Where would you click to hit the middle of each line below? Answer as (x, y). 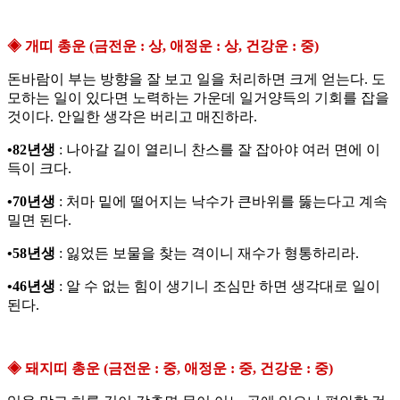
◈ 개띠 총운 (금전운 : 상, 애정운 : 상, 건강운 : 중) (163, 46)
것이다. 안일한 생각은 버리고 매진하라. (132, 117)
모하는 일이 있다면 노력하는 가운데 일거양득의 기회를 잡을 (198, 98)
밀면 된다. (39, 221)
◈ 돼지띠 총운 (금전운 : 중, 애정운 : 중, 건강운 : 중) (170, 369)
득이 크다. (39, 169)
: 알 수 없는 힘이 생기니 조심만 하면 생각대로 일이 (218, 287)
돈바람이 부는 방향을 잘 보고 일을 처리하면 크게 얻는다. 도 (196, 79)
